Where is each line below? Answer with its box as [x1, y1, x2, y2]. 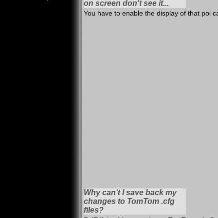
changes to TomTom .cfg [84, 197, 175, 205]
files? [84, 206, 104, 214]
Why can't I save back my [84, 188, 177, 197]
